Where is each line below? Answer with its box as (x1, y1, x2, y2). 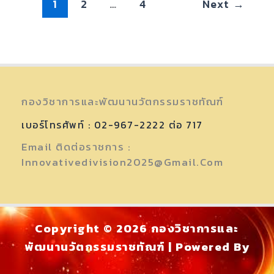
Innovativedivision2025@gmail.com (21, 154, 223, 170)
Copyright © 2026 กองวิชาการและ (35, 220, 239, 237)
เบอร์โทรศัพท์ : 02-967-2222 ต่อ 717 (21, 117, 203, 132)
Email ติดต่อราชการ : (21, 139, 131, 155)
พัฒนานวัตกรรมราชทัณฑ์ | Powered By (24, 238, 250, 255)
